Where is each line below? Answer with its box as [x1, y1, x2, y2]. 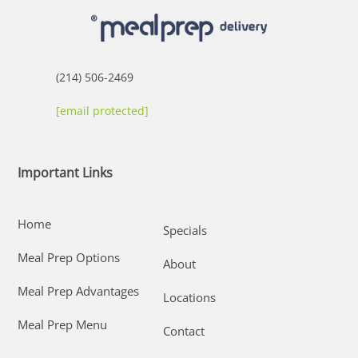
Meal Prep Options [18, 249, 121, 266]
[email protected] [55, 103, 149, 119]
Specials [163, 221, 208, 238]
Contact [163, 322, 205, 339]
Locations [163, 288, 217, 305]
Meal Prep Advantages [18, 283, 140, 300]
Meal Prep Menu [18, 316, 108, 333]
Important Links [18, 164, 113, 182]
